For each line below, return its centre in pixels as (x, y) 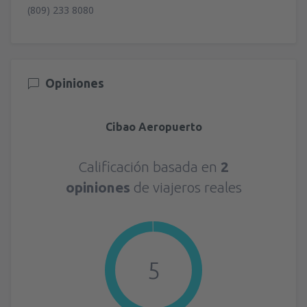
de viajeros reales (187, 187)
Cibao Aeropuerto (153, 126)
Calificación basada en (149, 166)
